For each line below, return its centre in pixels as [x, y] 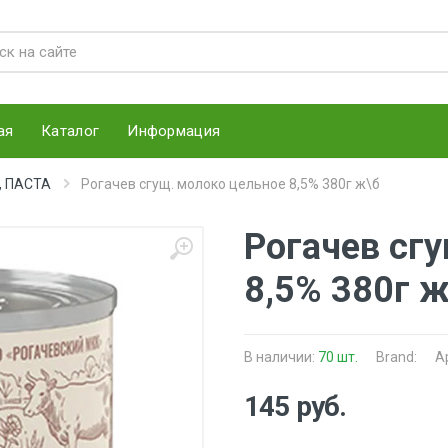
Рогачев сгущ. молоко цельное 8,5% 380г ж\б [230, 184]
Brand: [396, 357]
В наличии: [281, 357]
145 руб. [295, 406]
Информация [174, 130]
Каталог [70, 130]
